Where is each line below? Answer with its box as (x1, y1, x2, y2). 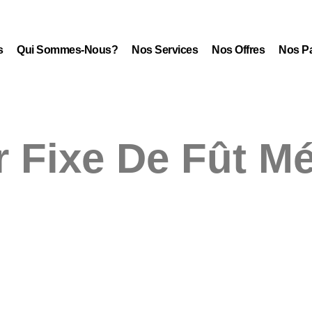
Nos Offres (212, 44, 265, 56)
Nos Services (132, 44, 198, 56)
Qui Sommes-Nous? (17, 44, 118, 56)
